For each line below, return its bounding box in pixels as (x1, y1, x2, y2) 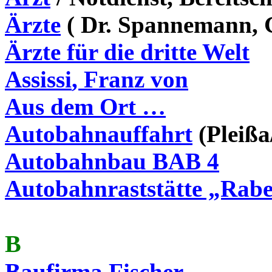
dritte (140, 39, 197, 65)
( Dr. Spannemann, (61, 12, 264, 38)
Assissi (5, 66, 72, 92)
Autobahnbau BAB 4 (5, 148, 219, 174)
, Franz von (72, 66, 188, 92)
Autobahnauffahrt (5, 121, 192, 147)
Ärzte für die (5, 39, 140, 65)
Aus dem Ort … (5, 93, 166, 120)
